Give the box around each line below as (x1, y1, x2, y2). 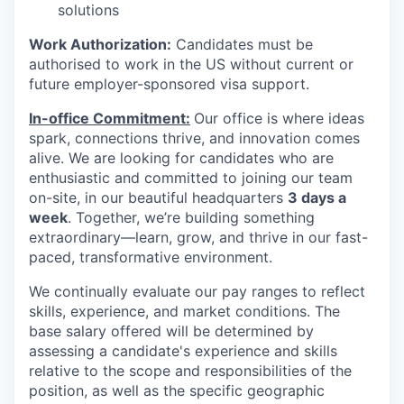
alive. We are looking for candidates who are (29, 149, 334, 167)
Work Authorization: (29, 35, 171, 53)
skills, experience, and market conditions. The (29, 302, 340, 320)
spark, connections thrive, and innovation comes (29, 129, 360, 147)
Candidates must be (171, 35, 313, 53)
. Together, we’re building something (68, 208, 315, 226)
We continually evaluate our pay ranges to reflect (29, 282, 365, 300)
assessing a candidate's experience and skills (29, 342, 337, 360)
